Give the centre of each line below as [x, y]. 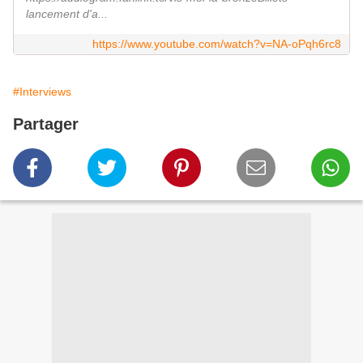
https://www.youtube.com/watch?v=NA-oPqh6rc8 [217, 44]
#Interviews [42, 92]
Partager [46, 124]
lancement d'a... [67, 14]
